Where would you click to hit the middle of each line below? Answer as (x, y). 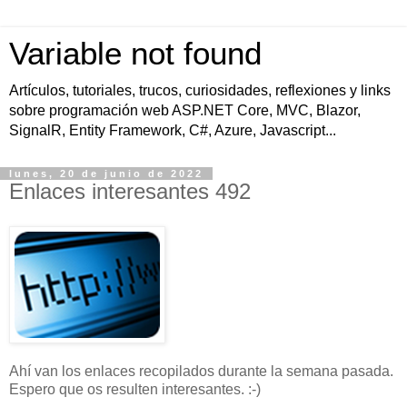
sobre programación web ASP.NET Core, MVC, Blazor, (185, 110)
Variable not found (135, 54)
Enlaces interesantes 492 (130, 191)
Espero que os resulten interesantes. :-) (135, 389)
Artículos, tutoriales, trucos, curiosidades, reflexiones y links (200, 90)
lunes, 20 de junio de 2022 (106, 174)
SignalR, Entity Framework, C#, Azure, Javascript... (173, 130)
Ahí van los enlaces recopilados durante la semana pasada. (201, 371)
